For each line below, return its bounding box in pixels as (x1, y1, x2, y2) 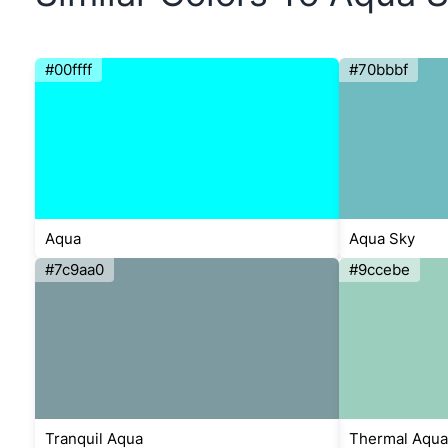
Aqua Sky (348, 229, 415, 249)
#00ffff (45, 60, 92, 80)
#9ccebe (348, 260, 410, 280)
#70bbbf (348, 60, 408, 80)
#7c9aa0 (45, 260, 104, 280)
